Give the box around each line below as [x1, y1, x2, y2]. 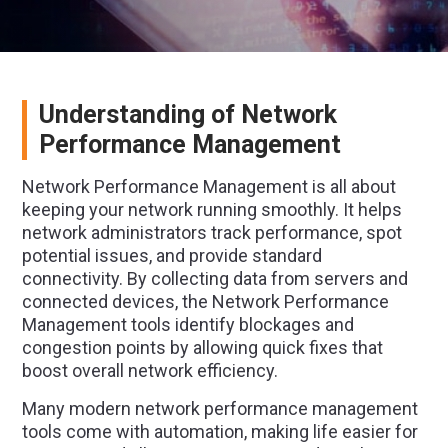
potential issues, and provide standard [21, 245, 322, 266]
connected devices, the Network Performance [21, 291, 389, 312]
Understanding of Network [38, 100, 337, 129]
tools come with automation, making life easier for [21, 421, 418, 442]
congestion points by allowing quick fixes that [21, 337, 383, 358]
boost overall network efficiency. [21, 360, 278, 381]
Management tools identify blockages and [21, 314, 354, 335]
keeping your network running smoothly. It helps [21, 199, 402, 220]
